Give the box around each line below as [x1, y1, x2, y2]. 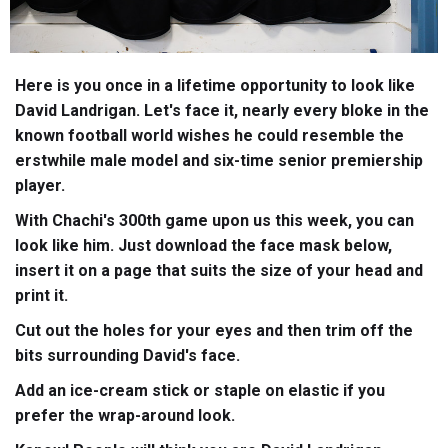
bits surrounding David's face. [15, 346, 240, 366]
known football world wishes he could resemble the [15, 126, 404, 146]
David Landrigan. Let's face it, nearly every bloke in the [15, 101, 429, 121]
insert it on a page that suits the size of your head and [15, 261, 423, 281]
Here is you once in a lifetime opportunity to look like [15, 76, 415, 96]
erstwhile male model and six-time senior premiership [15, 151, 423, 171]
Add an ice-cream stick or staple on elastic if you [15, 381, 385, 401]
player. [15, 176, 65, 196]
